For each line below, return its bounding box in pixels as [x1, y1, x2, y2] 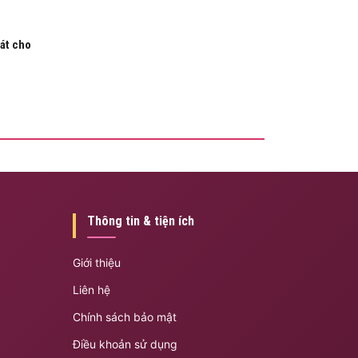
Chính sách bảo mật [72, 309, 177, 324]
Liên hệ [72, 282, 110, 296]
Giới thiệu [72, 255, 121, 269]
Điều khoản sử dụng [72, 336, 177, 351]
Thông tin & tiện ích [86, 213, 194, 229]
